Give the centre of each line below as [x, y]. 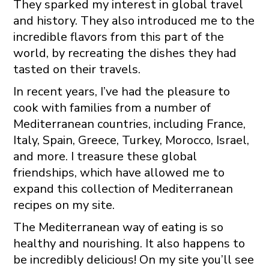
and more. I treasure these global [105, 156]
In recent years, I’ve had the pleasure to [121, 91]
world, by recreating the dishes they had [125, 53]
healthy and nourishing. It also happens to [129, 243]
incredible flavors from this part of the [118, 37]
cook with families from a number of [112, 107]
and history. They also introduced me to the [134, 20]
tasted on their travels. [77, 69]
